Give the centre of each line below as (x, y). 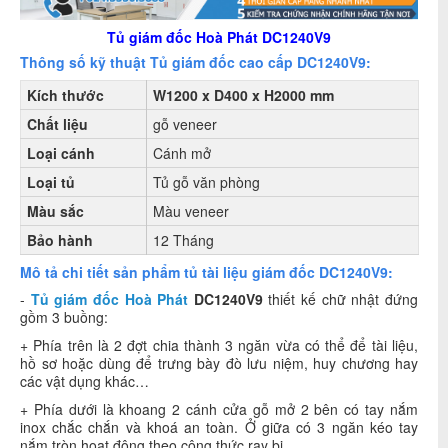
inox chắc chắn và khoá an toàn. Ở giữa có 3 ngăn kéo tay (219, 427)
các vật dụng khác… (84, 381)
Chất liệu (57, 124)
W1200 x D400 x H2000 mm (243, 95)
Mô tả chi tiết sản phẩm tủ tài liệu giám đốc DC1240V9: (206, 272)
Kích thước (65, 95)
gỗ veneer (185, 124)
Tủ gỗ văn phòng (206, 182)
